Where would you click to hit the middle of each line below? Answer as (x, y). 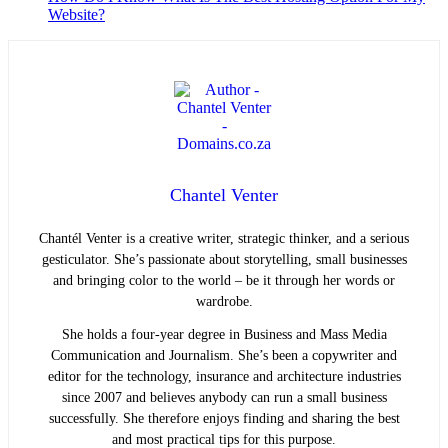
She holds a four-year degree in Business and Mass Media (224, 335)
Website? (76, 15)
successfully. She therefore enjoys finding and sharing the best (224, 419)
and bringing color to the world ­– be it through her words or (224, 281)
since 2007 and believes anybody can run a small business (224, 398)
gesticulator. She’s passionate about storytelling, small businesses (224, 260)
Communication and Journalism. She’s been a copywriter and (224, 356)
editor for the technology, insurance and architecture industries (224, 377)
